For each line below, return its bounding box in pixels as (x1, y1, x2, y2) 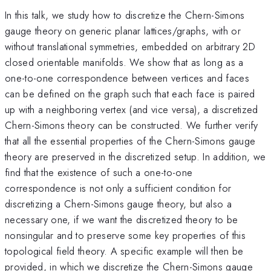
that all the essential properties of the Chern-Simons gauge (5, 133, 256, 148)
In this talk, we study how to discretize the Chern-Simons (5, 7, 245, 22)
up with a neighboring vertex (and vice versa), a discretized (5, 102, 258, 117)
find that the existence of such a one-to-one (5, 165, 193, 180)
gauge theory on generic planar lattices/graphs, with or (5, 23, 241, 38)
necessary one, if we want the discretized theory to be (5, 212, 238, 227)
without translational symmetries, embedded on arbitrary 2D (5, 39, 255, 54)
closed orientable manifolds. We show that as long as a (5, 54, 244, 70)
